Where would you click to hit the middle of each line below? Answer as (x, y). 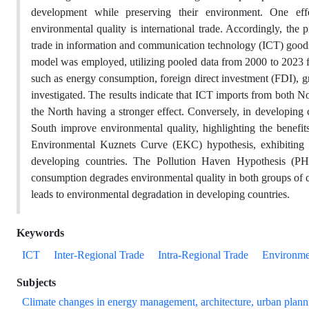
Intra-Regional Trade (203, 255)
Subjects (36, 282)
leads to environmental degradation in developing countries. (160, 194)
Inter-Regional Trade (99, 255)
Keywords (40, 233)
